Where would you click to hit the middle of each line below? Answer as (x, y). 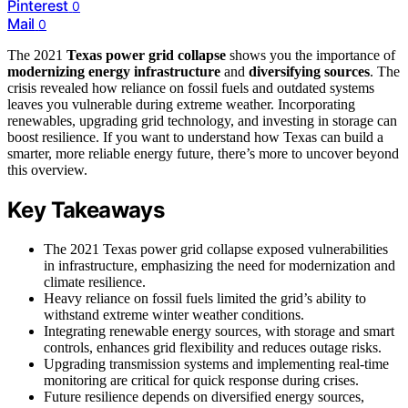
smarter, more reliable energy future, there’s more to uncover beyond (203, 154)
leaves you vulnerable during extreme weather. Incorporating (181, 105)
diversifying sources (309, 72)
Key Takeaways (86, 210)
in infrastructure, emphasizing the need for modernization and (219, 266)
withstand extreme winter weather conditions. (174, 315)
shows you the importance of (311, 56)
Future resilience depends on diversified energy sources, (204, 397)
